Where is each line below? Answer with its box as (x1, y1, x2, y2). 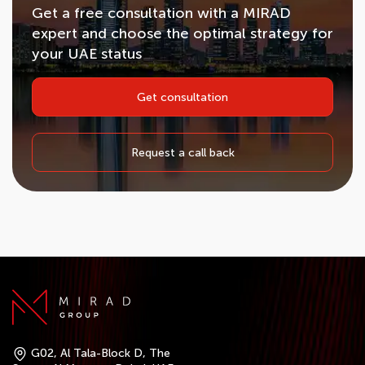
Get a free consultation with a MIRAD (32, 4, 291, 22)
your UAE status (32, 45, 142, 63)
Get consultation (137, 90, 228, 104)
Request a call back (130, 146, 235, 160)
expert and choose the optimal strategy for (32, 24, 333, 42)
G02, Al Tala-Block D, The (31, 345, 170, 360)
